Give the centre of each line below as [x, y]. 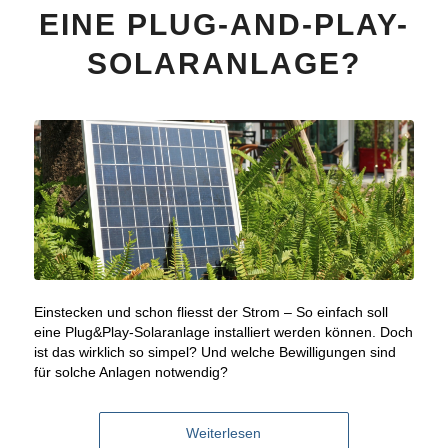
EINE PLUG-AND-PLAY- [223, 24]
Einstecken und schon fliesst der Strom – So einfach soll [210, 311]
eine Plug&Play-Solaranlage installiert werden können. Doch [223, 331]
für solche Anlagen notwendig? [130, 371]
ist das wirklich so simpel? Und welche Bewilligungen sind [214, 351]
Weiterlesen [224, 432]
